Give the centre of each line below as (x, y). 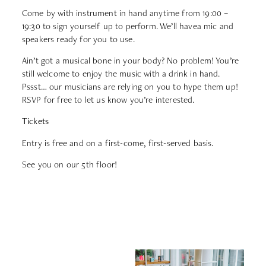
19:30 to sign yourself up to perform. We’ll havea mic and (128, 26)
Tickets (36, 121)
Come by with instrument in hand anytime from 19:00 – (125, 12)
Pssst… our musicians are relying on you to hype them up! (130, 86)
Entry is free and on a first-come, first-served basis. (118, 142)
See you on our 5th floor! (69, 164)
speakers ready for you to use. (80, 39)
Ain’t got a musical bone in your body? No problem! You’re (131, 60)
